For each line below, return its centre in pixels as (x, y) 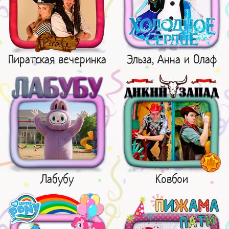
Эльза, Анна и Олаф (172, 59)
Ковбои (172, 179)
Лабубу (57, 179)
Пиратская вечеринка (57, 59)
